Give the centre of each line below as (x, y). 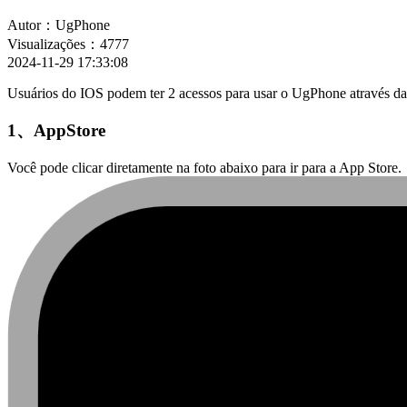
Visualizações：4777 (68, 45)
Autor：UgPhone (59, 25)
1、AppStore (56, 131)
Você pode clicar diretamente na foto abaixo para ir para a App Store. (204, 167)
